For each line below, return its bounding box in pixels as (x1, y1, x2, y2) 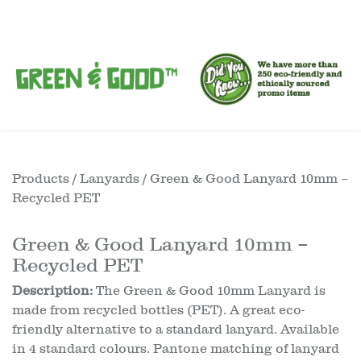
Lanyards (80, 172, 139, 186)
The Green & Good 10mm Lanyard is (93, 284, 326, 298)
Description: (12, 284, 93, 298)
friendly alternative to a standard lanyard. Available (12, 322, 339, 337)
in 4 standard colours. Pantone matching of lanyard (12, 342, 339, 356)
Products (12, 172, 69, 186)
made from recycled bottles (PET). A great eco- (12, 303, 305, 317)
